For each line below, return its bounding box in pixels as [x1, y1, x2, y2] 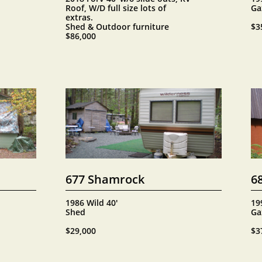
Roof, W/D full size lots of [65, 2, 166, 13]
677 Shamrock [65, 171, 144, 187]
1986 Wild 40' [65, 197, 118, 208]
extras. [65, 12, 93, 23]
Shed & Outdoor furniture [65, 21, 169, 32]
